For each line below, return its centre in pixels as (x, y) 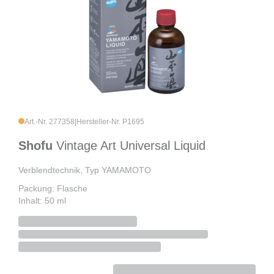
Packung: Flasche (53, 189)
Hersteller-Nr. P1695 (110, 122)
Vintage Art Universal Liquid (131, 146)
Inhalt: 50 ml (42, 201)
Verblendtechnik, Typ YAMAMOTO (85, 170)
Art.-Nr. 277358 (50, 122)
